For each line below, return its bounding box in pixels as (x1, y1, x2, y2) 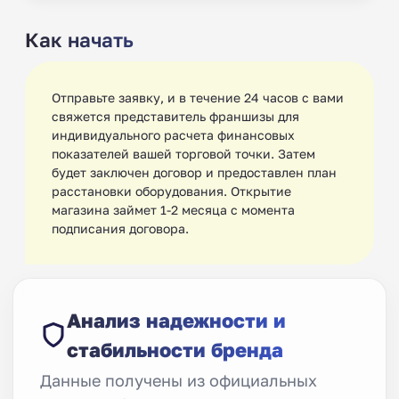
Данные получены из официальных (40, 370, 317, 390)
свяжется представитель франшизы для (52, 108, 299, 124)
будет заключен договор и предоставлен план (52, 164, 337, 180)
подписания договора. (52, 220, 189, 236)
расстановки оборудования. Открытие (52, 183, 291, 199)
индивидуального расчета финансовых (52, 126, 295, 142)
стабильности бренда (67, 337, 283, 362)
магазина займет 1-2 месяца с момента (52, 201, 295, 217)
